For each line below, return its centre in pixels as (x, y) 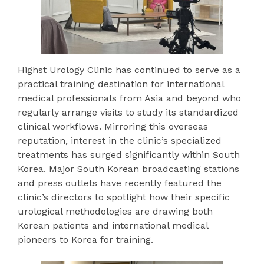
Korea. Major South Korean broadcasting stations (128, 169)
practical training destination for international (121, 84)
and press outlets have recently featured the (120, 183)
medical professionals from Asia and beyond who (129, 98)
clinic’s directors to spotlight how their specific (124, 197)
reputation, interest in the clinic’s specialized (120, 140)
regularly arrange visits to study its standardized (128, 112)
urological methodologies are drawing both (115, 211)
